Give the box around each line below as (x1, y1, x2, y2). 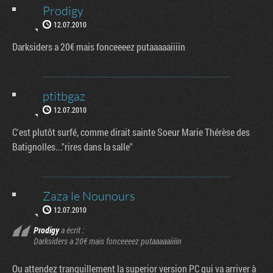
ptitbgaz (43, 88, 85, 104)
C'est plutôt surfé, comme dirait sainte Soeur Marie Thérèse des (12, 126, 250, 138)
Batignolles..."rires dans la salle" (12, 140, 133, 153)
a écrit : (59, 224, 84, 236)
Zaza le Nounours (43, 188, 135, 204)
